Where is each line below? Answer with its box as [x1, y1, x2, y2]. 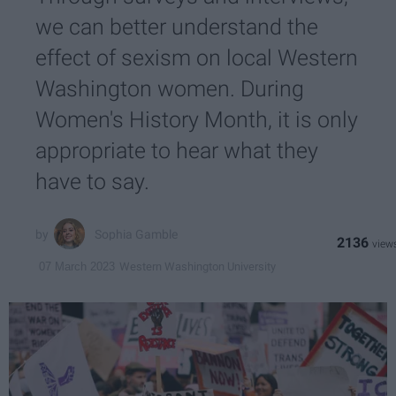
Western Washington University [119, 259, 276, 273]
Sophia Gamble [95, 226, 179, 241]
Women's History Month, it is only [35, 107, 358, 133]
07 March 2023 [39, 260, 115, 274]
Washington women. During [35, 76, 304, 102]
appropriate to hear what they [35, 138, 318, 164]
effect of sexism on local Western [35, 45, 358, 71]
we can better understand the [35, 14, 318, 40]
